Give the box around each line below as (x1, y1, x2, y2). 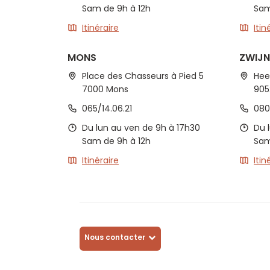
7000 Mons (82, 83, 128, 95)
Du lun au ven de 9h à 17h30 (82, 122, 200, 134)
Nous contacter (84, 232, 145, 242)
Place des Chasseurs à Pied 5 (82, 70, 204, 82)
